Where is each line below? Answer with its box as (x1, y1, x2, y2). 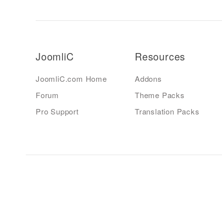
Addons (135, 73, 162, 84)
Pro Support (36, 106, 79, 117)
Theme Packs (135, 90, 185, 100)
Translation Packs (135, 106, 200, 117)
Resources (135, 49, 186, 63)
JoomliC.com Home (36, 73, 107, 84)
